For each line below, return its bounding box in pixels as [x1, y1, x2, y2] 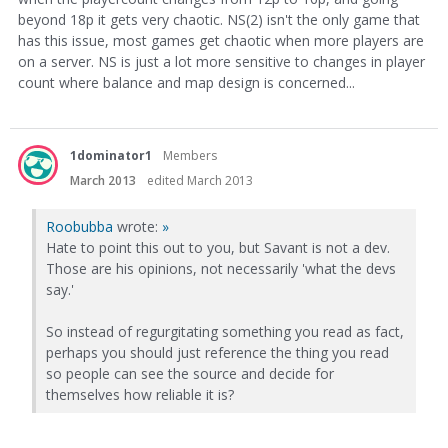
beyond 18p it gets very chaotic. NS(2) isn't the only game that [18, 10, 420, 30]
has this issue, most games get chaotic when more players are [18, 31, 424, 51]
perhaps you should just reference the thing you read [46, 343, 389, 363]
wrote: [113, 217, 162, 237]
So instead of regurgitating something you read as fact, [46, 322, 404, 342]
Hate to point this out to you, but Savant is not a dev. [46, 238, 390, 258]
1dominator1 [70, 147, 152, 165]
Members [163, 147, 217, 165]
